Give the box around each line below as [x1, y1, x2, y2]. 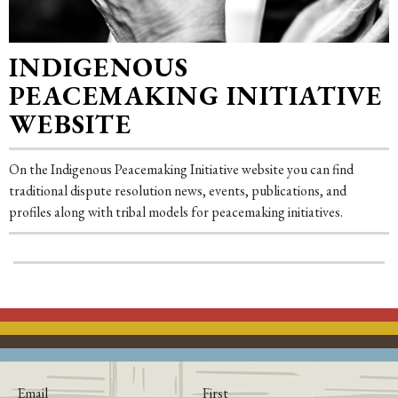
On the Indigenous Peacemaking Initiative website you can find [9, 160, 354, 179]
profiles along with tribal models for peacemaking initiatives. [9, 203, 343, 222]
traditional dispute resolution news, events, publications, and [9, 181, 346, 201]
